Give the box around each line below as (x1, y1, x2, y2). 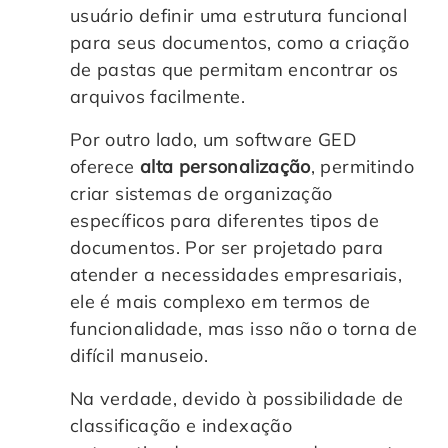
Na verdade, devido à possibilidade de (70, 386, 404, 410)
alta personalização (139, 154, 311, 178)
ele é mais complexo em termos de (70, 289, 371, 313)
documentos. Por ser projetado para (70, 235, 384, 259)
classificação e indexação (70, 413, 292, 437)
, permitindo (310, 154, 415, 178)
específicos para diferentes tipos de (70, 208, 379, 232)
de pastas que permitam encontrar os (70, 57, 399, 81)
